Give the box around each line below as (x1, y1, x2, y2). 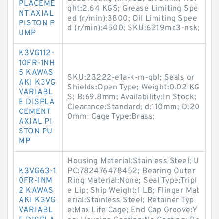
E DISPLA (19, 97, 55, 107)
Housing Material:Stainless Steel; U (67, 156, 199, 166)
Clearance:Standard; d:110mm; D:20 (67, 102, 200, 112)
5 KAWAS (19, 68, 54, 78)
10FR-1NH (19, 58, 55, 68)
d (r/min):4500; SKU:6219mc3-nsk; (67, 23, 200, 33)
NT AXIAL (19, 9, 54, 19)
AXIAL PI (19, 117, 52, 127)
